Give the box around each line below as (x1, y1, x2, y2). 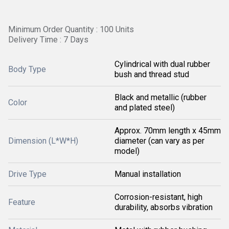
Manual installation (114, 169, 181, 179)
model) (114, 146, 140, 156)
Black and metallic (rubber (114, 93, 207, 102)
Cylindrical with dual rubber (114, 59, 210, 69)
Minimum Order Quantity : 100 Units (8, 25, 134, 34)
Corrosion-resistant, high (114, 192, 202, 202)
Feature (8, 197, 35, 207)
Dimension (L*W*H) (8, 136, 78, 146)
